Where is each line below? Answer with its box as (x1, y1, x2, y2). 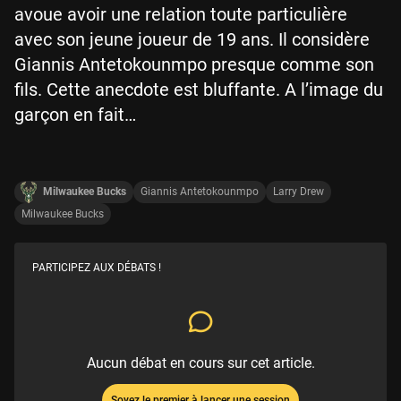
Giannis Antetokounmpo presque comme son (14, 54, 374, 75)
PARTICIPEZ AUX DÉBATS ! (32, 260, 161, 274)
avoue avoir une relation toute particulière (14, 4, 347, 25)
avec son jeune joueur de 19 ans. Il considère (14, 29, 370, 50)
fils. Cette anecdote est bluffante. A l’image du (14, 79, 383, 100)
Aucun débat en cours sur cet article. (86, 354, 315, 371)
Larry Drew (273, 185, 324, 198)
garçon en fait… (14, 104, 136, 125)
